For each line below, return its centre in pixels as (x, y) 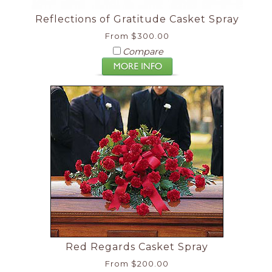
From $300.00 (137, 36)
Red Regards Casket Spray (137, 247)
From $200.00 (137, 263)
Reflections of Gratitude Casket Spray (137, 19)
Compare (143, 52)
